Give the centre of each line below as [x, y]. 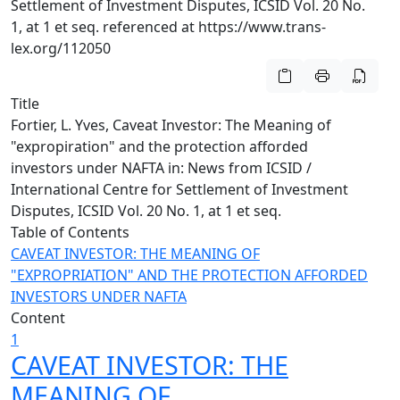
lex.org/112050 [61, 48]
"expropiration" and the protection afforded [159, 146]
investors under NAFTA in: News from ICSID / [161, 168]
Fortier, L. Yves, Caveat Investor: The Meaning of [171, 125]
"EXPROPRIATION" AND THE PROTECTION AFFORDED [189, 275]
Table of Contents [70, 232]
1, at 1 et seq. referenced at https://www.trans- [168, 27]
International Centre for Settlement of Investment [179, 189]
